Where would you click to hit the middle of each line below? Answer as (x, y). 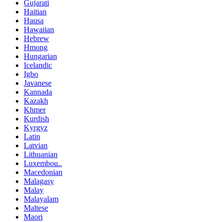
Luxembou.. (43, 163)
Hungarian (40, 56)
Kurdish (36, 118)
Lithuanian (41, 154)
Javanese (38, 83)
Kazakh (36, 101)
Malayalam (41, 199)
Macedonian (43, 172)
